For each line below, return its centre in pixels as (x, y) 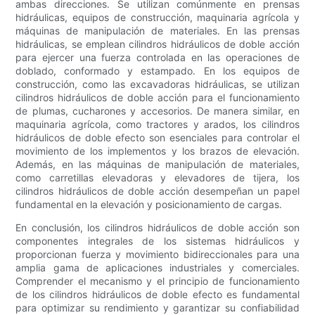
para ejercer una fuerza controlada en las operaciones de (157, 58)
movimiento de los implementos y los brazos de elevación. (157, 151)
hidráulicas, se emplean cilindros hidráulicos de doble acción (157, 44)
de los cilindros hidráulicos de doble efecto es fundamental (157, 295)
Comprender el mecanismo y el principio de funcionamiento (157, 281)
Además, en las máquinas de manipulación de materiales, (157, 165)
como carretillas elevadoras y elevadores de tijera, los (157, 178)
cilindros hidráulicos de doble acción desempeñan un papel (157, 191)
